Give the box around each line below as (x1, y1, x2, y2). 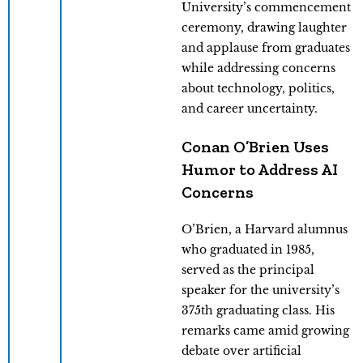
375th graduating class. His (181, 302, 335, 318)
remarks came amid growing (181, 322, 349, 338)
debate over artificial (181, 343, 301, 358)
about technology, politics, (181, 80, 335, 96)
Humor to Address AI (181, 159, 338, 179)
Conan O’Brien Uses (181, 136, 329, 156)
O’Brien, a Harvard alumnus (181, 221, 348, 237)
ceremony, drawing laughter (181, 19, 347, 35)
